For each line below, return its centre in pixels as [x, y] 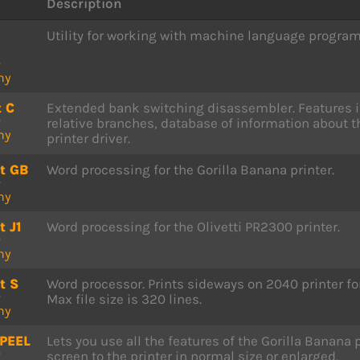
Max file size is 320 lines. [124, 299]
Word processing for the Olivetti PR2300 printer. [193, 227]
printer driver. [88, 138]
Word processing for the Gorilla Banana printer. [190, 170]
